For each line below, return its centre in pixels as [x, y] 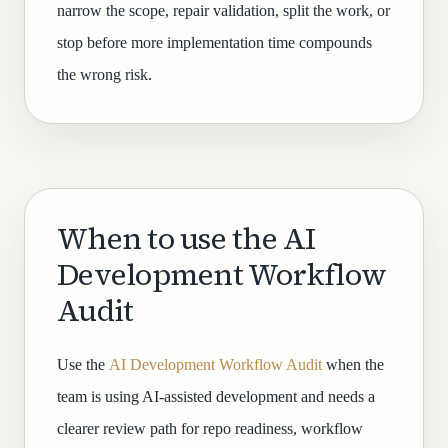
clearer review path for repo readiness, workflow [210, 428]
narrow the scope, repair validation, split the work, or [223, 10]
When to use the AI [186, 238]
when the [353, 364]
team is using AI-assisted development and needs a [216, 396]
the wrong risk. [104, 74]
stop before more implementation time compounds [214, 42]
